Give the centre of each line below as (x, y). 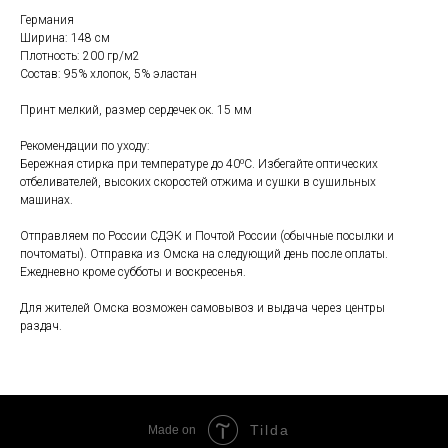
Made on (172, 430)
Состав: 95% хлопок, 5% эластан (108, 74)
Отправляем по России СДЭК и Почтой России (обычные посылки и (207, 236)
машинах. (46, 200)
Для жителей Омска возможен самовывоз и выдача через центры (202, 308)
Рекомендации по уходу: (85, 146)
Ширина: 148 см (65, 38)
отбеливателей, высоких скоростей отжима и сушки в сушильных (198, 182)
